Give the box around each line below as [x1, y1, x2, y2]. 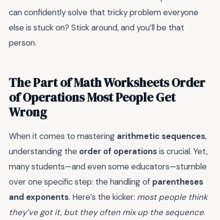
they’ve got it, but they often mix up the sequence [9, 207, 204, 218]
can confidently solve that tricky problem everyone [9, 7, 198, 18]
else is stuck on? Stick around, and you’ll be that [9, 22, 184, 33]
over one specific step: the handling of [9, 176, 152, 188]
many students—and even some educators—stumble [9, 161, 207, 172]
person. [9, 37, 36, 49]
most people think [137, 192, 207, 203]
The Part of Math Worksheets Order [9, 74, 205, 91]
